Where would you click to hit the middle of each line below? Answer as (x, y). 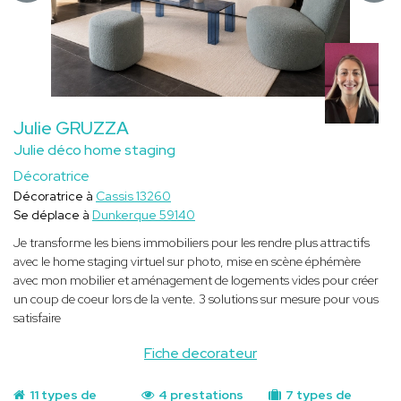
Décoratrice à (55, 196)
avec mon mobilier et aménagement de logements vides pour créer (196, 281)
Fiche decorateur (200, 354)
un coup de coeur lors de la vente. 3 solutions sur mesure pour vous (196, 299)
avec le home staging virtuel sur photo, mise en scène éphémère (187, 262)
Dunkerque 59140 (144, 215)
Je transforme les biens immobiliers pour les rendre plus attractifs (192, 243)
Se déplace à (53, 215)
